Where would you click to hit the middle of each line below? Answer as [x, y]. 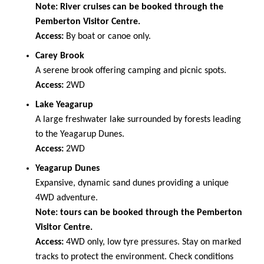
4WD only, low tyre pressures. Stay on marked [152, 242]
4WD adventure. [67, 198]
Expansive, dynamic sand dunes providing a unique [132, 183]
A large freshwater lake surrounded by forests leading [138, 119]
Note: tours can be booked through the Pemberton [139, 212]
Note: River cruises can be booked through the [129, 7]
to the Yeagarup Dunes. [80, 134]
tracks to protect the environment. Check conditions [134, 257]
